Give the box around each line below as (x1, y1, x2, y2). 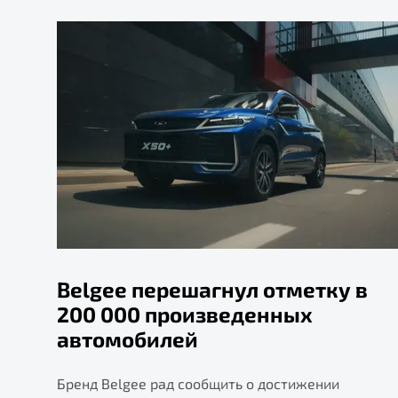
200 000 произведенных (57, 300, 313, 327)
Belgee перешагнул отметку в (57, 275, 368, 302)
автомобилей (57, 325, 198, 352)
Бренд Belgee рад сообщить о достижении (57, 374, 339, 392)
